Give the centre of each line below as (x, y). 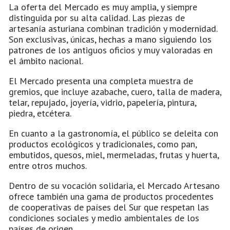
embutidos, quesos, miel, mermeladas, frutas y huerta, (114, 155)
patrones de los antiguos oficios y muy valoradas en (111, 50)
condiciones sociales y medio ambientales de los (104, 218)
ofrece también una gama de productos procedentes (111, 196)
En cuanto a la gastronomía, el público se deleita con (113, 133)
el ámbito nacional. (46, 61)
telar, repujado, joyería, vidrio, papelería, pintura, (102, 102)
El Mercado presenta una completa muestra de (101, 81)
